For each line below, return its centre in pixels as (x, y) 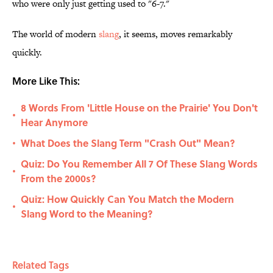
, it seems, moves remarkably (175, 34)
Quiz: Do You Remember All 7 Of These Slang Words (139, 164)
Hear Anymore (54, 122)
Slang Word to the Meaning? (87, 214)
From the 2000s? (58, 179)
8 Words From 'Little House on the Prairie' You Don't (139, 108)
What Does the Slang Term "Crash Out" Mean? (128, 143)
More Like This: (46, 81)
